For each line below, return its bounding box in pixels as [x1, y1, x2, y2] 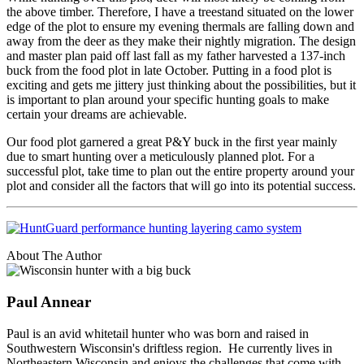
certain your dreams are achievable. [6, 107, 187, 122]
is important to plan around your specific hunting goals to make [6, 93, 329, 107]
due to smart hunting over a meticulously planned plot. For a [6, 149, 314, 164]
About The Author [6, 249, 102, 263]
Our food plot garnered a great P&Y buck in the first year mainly [6, 135, 337, 149]
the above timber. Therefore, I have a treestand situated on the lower [6, 5, 353, 19]
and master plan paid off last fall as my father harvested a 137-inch [6, 49, 345, 63]
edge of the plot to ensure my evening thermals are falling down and [6, 19, 354, 34]
